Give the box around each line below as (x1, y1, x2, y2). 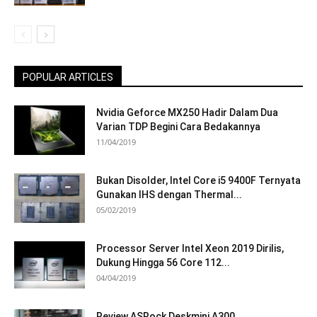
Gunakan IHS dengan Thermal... (96, 188, 242, 200)
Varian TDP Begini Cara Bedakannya (96, 120, 260, 132)
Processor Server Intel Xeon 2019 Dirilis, (96, 242, 284, 254)
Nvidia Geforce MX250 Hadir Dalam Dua (96, 106, 278, 118)
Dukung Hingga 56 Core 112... (96, 256, 230, 268)
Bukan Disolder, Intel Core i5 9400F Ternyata (96, 174, 301, 186)
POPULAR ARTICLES (23, 71, 113, 83)
